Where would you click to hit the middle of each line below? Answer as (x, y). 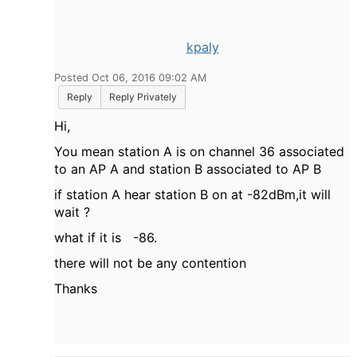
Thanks (76, 288)
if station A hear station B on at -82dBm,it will (192, 194)
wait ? (74, 212)
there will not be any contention (152, 263)
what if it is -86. (106, 237)
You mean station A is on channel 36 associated (199, 151)
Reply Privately (143, 97)
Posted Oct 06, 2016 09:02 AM (130, 78)
